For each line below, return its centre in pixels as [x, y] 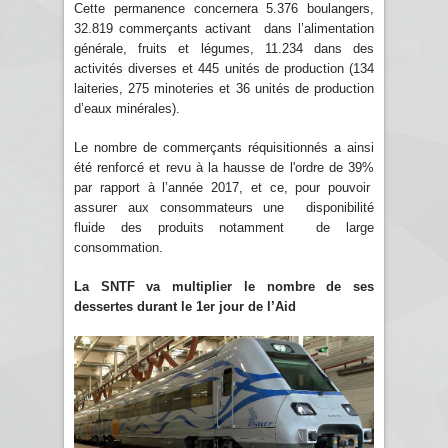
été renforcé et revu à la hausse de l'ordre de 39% [224, 167]
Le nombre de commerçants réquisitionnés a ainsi [224, 147]
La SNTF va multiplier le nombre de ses [224, 286]
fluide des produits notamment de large [224, 227]
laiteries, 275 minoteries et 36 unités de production [224, 88]
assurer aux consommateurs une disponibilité [224, 207]
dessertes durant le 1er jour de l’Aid [185, 306]
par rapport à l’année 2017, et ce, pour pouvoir [224, 187]
